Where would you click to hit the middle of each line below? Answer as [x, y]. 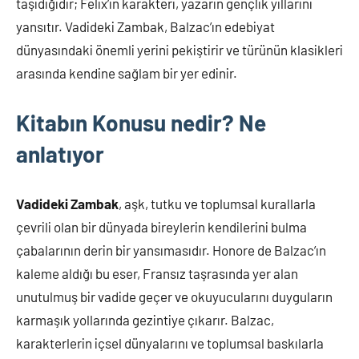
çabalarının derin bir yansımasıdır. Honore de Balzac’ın [171, 250]
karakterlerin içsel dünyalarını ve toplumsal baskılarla [170, 343]
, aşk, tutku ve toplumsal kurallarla [217, 203]
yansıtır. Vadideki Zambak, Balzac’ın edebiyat [145, 26]
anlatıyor [60, 153]
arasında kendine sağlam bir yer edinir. [127, 73]
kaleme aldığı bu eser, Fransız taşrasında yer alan [157, 273]
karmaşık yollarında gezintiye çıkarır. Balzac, [145, 319]
